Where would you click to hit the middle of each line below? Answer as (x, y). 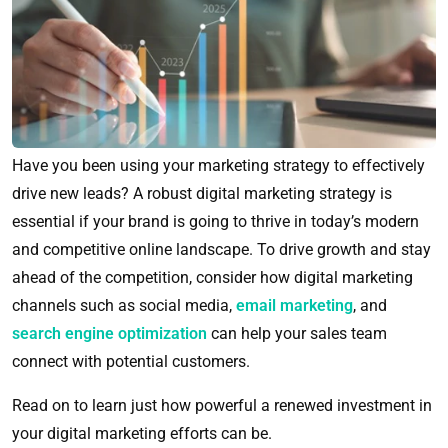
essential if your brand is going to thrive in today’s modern (215, 222)
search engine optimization (109, 334)
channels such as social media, (124, 306)
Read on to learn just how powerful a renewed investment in (222, 406)
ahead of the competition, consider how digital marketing (212, 278)
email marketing (294, 306)
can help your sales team (297, 334)
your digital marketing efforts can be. (142, 434)
